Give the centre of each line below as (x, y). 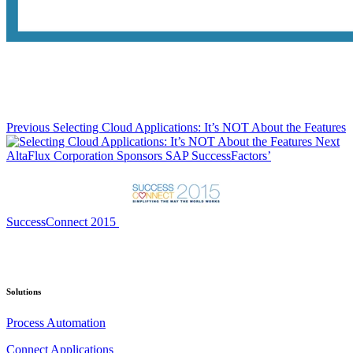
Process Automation (56, 322)
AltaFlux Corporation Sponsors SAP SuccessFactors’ (139, 155)
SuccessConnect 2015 (61, 221)
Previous (28, 127)
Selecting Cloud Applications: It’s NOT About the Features (199, 127)
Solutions (24, 291)
